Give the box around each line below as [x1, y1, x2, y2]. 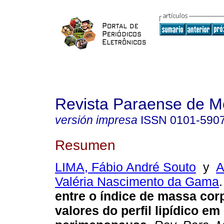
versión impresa [55, 113, 137, 126]
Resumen [55, 136, 115, 153]
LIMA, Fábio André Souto [55, 160, 196, 174]
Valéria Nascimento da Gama [55, 174, 219, 189]
